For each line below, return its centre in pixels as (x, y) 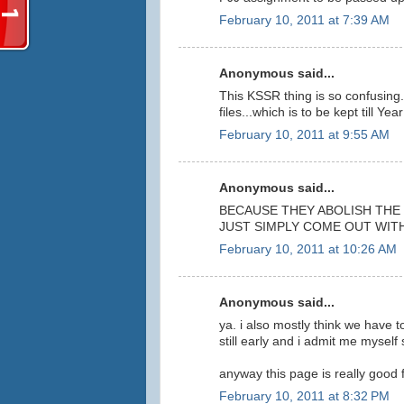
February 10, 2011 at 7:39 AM (304, 20)
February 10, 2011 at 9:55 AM (304, 134)
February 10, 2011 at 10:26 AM (308, 249)
